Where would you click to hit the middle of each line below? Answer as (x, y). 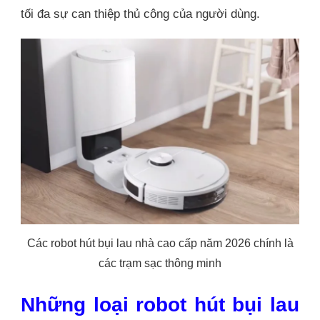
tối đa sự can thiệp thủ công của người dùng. (140, 14)
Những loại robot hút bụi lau (160, 304)
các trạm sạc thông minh (160, 264)
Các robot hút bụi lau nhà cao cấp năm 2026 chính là (160, 244)
